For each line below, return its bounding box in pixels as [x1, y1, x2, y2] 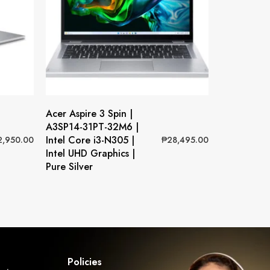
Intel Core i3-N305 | [46, 133, 134, 147]
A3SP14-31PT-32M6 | [46, 119, 139, 134]
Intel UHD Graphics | [46, 146, 135, 160]
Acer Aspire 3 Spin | [46, 106, 133, 121]
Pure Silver [46, 159, 93, 174]
